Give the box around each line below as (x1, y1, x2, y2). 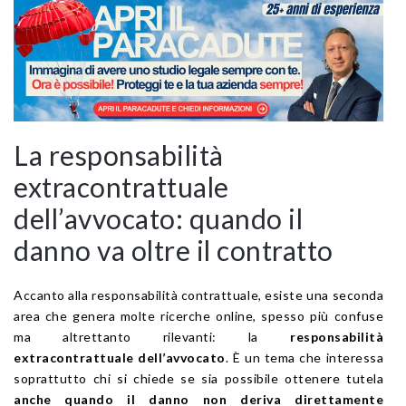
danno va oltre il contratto (14, 233, 333, 266)
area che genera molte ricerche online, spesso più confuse (14, 307, 383, 324)
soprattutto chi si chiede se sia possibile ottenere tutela (14, 370, 383, 386)
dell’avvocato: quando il (14, 201, 303, 235)
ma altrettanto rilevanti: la (14, 328, 290, 344)
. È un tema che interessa (225, 349, 384, 365)
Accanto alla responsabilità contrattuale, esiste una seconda (14, 286, 383, 303)
